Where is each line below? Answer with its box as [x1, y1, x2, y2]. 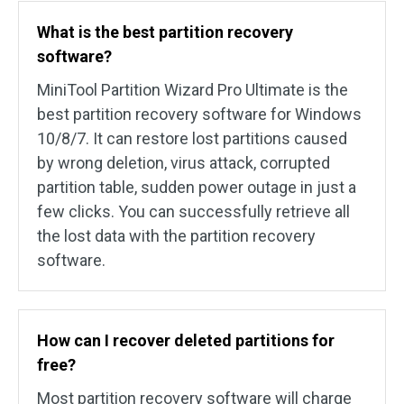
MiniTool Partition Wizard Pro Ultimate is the [37, 79, 348, 99]
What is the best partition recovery [37, 22, 293, 41]
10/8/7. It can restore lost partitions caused [37, 128, 347, 148]
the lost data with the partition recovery [37, 225, 316, 245]
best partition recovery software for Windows [37, 104, 362, 124]
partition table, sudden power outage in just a [37, 177, 356, 197]
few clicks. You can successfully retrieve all [37, 201, 350, 221]
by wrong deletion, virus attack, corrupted [37, 152, 330, 172]
